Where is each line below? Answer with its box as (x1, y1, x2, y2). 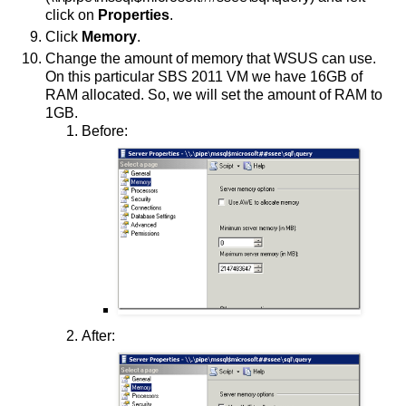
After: (82, 328, 115, 344)
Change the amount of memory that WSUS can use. (45, 51, 376, 67)
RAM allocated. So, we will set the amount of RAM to (45, 87, 382, 103)
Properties (98, 7, 169, 24)
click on (45, 7, 98, 24)
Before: (82, 123, 128, 140)
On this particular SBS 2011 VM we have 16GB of (45, 69, 362, 85)
